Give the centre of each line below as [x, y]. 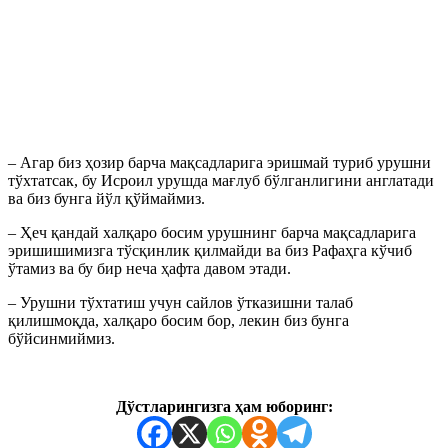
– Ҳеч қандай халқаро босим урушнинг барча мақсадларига [212, 232]
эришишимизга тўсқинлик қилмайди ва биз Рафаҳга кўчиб [210, 250]
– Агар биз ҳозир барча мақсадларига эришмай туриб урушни [219, 162]
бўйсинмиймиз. [61, 338]
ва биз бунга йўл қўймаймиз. [106, 198]
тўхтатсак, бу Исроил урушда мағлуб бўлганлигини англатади [221, 180]
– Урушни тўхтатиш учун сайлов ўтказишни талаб [180, 302]
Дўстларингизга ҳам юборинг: [224, 406]
